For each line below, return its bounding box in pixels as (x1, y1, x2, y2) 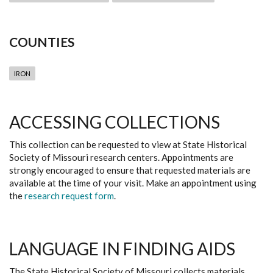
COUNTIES (9, 34, 74, 49)
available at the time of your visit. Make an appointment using (9, 177, 257, 188)
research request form (24, 190, 114, 201)
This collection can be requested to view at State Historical (9, 139, 247, 150)
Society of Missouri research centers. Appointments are (9, 152, 233, 163)
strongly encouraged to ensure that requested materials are (9, 165, 250, 175)
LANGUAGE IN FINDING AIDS (9, 238, 235, 259)
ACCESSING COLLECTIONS (9, 112, 220, 132)
